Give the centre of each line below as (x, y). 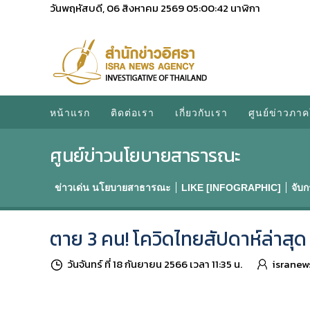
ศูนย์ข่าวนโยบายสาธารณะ (145, 155)
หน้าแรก (70, 112)
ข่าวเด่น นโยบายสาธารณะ (113, 188)
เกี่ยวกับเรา (201, 112)
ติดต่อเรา (133, 112)
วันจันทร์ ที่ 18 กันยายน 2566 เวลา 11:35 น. (155, 264)
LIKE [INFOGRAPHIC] (231, 188)
